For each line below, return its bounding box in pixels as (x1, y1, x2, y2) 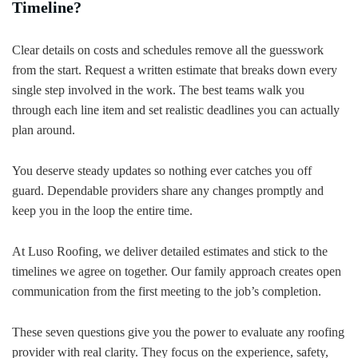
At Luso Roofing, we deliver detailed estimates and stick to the (12, 244, 328, 258)
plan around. (12, 122, 75, 137)
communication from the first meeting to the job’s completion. (12, 284, 321, 298)
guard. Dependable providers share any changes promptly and (12, 183, 324, 197)
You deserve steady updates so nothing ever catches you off (12, 163, 312, 177)
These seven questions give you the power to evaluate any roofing (12, 324, 344, 339)
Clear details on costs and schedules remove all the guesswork (12, 42, 324, 57)
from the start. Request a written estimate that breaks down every (12, 62, 337, 77)
